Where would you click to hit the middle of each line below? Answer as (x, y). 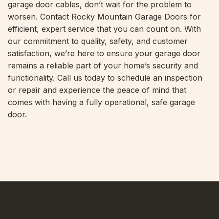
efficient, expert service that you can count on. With (104, 29)
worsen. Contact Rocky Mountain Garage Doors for (104, 17)
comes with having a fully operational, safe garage (101, 102)
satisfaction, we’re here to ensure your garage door (104, 53)
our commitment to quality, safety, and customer (98, 41)
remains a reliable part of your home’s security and (103, 66)
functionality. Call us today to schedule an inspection (105, 78)
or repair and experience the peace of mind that (97, 90)
